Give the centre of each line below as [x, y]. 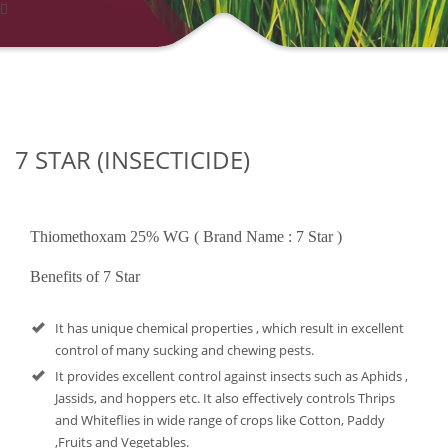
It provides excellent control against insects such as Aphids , [231, 376]
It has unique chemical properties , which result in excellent [229, 328]
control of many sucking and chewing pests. [184, 350]
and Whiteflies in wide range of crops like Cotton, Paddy [220, 420]
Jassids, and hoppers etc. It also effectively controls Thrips [225, 398]
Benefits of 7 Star [85, 276]
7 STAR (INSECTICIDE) [132, 159]
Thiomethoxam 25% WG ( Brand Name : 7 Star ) [186, 236]
